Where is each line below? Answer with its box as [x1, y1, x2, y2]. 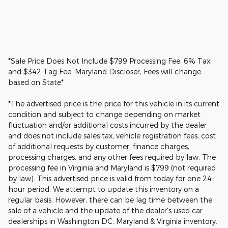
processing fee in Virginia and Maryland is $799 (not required [8, 163, 216, 172]
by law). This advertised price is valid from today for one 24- [8, 174, 214, 183]
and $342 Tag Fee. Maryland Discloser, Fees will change [8, 67, 201, 76]
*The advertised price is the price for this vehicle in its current [8, 99, 219, 108]
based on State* [8, 77, 64, 87]
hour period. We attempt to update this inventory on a [8, 184, 199, 193]
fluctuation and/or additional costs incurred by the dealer [8, 120, 207, 129]
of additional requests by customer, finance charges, [8, 141, 189, 151]
